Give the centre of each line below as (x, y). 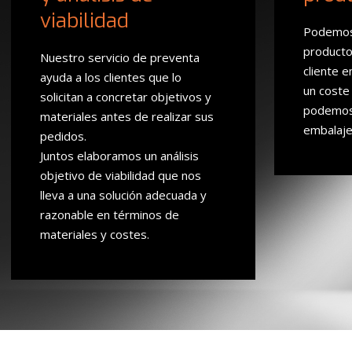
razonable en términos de (110, 214)
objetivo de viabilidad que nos (121, 175)
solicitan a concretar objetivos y (126, 97)
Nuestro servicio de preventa (120, 57)
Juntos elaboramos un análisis (119, 156)
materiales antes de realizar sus (127, 116)
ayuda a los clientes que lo (111, 77)
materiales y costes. (95, 234)
